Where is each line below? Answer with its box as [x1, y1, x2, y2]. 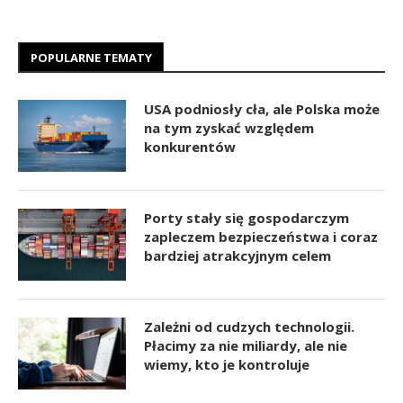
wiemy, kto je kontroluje [144, 354, 309, 373]
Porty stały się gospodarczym [144, 208, 349, 227]
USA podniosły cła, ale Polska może [144, 99, 380, 118]
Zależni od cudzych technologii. [144, 317, 354, 336]
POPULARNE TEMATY [31, 49, 152, 66]
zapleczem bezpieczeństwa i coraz [144, 227, 378, 246]
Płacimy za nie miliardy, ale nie [144, 336, 347, 354]
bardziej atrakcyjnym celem [144, 246, 331, 264]
